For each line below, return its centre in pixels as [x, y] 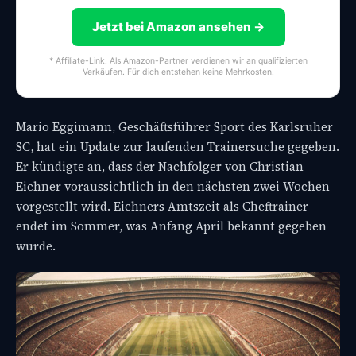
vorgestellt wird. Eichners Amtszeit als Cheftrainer [162, 206]
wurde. [36, 246]
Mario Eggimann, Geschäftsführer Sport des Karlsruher [174, 126]
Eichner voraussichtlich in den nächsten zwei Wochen [173, 186]
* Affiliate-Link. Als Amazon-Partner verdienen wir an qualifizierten [178, 60]
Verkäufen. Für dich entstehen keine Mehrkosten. [178, 72]
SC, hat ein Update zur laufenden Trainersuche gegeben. [178, 146]
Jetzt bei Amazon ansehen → [178, 26]
